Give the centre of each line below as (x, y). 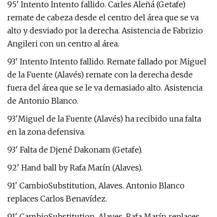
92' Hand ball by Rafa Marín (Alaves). (75, 168)
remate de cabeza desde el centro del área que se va (103, 17)
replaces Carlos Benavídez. (57, 199)
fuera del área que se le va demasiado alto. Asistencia (105, 88)
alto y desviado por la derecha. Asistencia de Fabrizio (105, 31)
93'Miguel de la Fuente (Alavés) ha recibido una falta (104, 119)
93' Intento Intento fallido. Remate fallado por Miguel (107, 62)
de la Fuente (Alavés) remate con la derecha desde (100, 75)
